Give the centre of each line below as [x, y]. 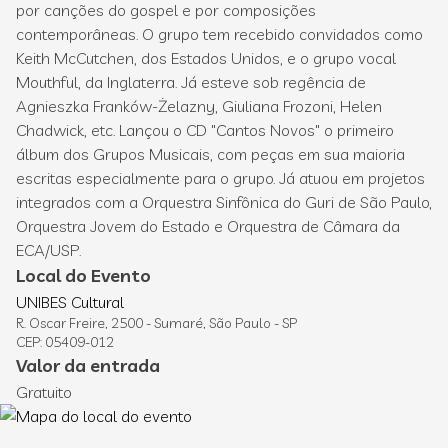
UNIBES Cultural [72, 302]
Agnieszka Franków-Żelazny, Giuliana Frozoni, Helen [199, 106]
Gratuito [44, 392]
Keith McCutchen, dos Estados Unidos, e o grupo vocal [206, 58]
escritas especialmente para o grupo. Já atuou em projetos [220, 178]
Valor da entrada [88, 365]
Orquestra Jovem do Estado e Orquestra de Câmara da [208, 226]
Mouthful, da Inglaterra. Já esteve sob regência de [191, 82]
